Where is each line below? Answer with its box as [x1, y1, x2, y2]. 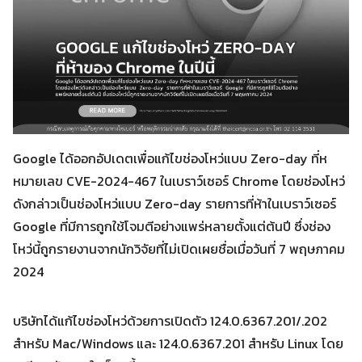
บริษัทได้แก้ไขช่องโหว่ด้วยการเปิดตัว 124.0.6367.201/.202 [13, 311, 327, 330]
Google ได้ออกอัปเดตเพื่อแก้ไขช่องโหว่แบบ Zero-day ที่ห [13, 149, 327, 168]
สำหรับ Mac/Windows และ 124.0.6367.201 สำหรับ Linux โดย [13, 334, 343, 353]
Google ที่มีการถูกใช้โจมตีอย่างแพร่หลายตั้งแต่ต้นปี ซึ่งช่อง [13, 217, 330, 236]
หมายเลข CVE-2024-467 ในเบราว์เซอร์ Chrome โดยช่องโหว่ [13, 171, 345, 191]
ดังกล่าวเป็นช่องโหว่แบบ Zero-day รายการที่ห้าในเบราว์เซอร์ [13, 194, 336, 213]
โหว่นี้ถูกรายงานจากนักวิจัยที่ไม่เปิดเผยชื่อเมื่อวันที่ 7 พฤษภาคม [13, 239, 345, 259]
